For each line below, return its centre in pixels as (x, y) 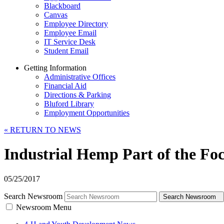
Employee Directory (76, 24)
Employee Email (70, 33)
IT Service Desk (70, 42)
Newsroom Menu (44, 207)
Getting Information (55, 68)
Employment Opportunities (87, 113)
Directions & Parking (77, 95)
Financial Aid (65, 86)
